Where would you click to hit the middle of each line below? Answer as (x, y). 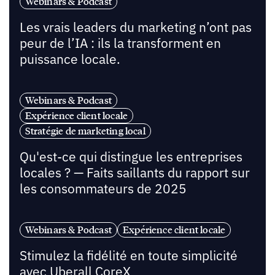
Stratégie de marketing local (85, 130)
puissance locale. (70, 60)
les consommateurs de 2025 (103, 188)
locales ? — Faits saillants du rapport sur (134, 172)
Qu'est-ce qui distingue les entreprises (131, 157)
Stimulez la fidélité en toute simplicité (128, 255)
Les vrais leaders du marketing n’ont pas (135, 28)
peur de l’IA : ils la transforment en (120, 44)
